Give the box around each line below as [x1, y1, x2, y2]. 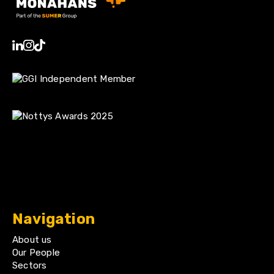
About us [12, 234, 52, 245]
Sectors [12, 260, 47, 271]
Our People [12, 247, 61, 258]
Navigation [12, 210, 95, 228]
